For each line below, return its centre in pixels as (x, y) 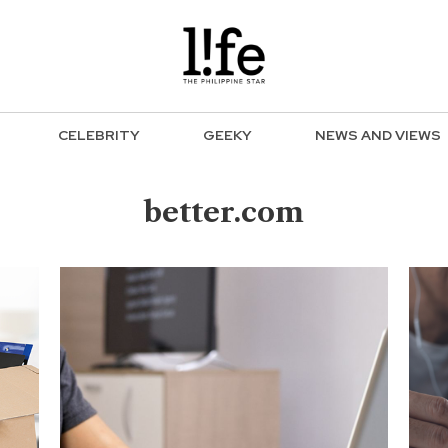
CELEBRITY (99, 135)
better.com (224, 212)
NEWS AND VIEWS (378, 135)
